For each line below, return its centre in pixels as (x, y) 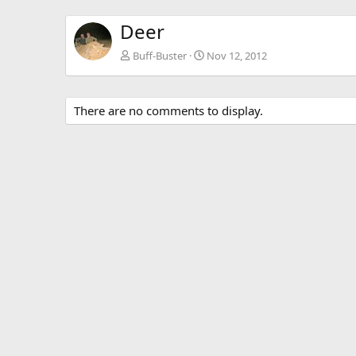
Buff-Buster (160, 55)
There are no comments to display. (168, 110)
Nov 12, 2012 (237, 55)
